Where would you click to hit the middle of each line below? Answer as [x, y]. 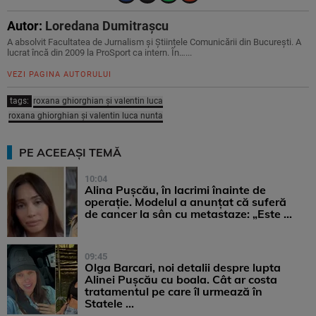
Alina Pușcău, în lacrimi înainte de [175, 190]
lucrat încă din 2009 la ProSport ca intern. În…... [99, 53]
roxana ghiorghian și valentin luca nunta [86, 116]
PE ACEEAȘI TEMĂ [70, 153]
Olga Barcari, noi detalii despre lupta [183, 268]
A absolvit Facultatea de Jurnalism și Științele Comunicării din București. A [154, 42]
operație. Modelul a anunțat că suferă [186, 202]
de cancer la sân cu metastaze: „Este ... [188, 214]
